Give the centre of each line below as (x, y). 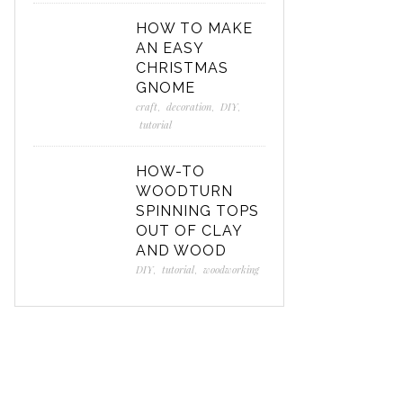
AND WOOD (181, 251)
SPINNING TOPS (197, 211)
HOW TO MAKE (194, 28)
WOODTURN (184, 191)
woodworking (231, 269)
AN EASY (170, 48)
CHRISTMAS (182, 68)
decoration (189, 107)
